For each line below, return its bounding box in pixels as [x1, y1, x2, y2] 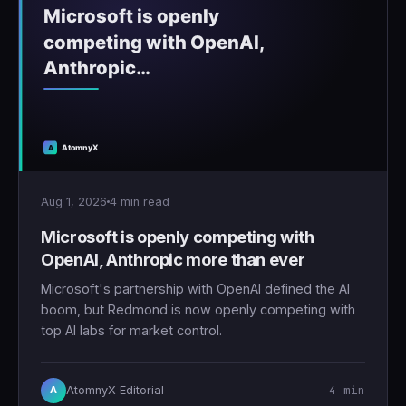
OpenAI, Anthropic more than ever [41, 248, 305, 269]
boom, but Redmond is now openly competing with [41, 301, 355, 317]
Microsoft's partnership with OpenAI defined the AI [41, 280, 350, 296]
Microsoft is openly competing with [41, 226, 314, 246]
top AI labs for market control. [41, 322, 222, 338]
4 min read [110, 194, 169, 208]
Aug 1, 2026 [41, 194, 107, 208]
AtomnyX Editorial [66, 382, 164, 397]
